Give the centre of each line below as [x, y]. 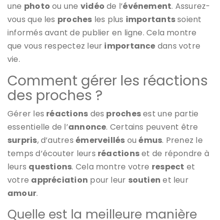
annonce [87, 127]
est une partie [170, 113]
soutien [144, 180]
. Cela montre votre [112, 166]
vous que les [32, 19]
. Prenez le [182, 140]
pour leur [108, 180]
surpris [22, 140]
